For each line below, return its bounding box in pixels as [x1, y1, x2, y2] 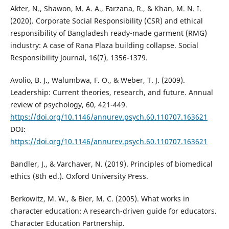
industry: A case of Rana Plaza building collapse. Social [10, 40, 198, 51]
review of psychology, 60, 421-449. [10, 100, 127, 110]
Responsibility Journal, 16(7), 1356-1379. [10, 53, 148, 63]
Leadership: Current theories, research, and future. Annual [10, 87, 213, 98]
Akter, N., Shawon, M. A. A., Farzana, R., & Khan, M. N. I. [10, 4, 201, 14]
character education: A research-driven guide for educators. [10, 206, 217, 216]
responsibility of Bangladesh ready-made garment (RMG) [10, 28, 207, 38]
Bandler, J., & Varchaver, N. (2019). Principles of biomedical [10, 159, 213, 169]
